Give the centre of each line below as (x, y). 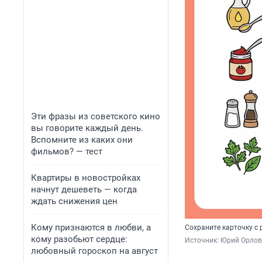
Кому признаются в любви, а (91, 227)
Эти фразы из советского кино (96, 116)
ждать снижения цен (74, 201)
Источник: (203, 241)
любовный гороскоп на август (94, 251)
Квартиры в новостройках (86, 178)
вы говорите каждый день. (87, 128)
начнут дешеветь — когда (84, 189)
